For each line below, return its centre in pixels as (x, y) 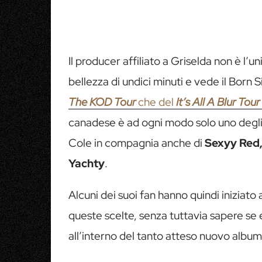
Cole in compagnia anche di (137, 143)
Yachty (87, 163)
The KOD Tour (102, 102)
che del (157, 102)
